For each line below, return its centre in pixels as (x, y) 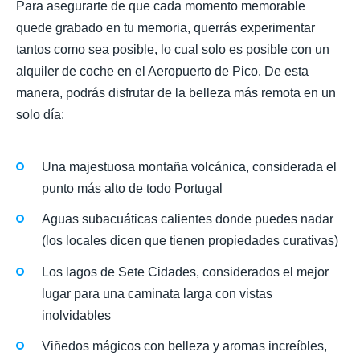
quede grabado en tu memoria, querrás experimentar (166, 27)
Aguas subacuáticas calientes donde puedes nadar (188, 219)
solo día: (40, 114)
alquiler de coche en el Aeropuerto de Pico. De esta (162, 71)
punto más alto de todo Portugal (132, 189)
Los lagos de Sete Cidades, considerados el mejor (185, 272)
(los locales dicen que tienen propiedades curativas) (190, 241)
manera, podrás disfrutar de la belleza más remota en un (176, 92)
